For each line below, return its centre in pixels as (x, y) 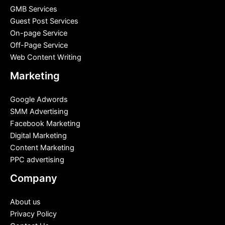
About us (25, 202)
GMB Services (34, 9)
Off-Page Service (39, 45)
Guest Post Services (44, 21)
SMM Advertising (39, 111)
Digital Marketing (38, 135)
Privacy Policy (33, 214)
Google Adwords (39, 99)
